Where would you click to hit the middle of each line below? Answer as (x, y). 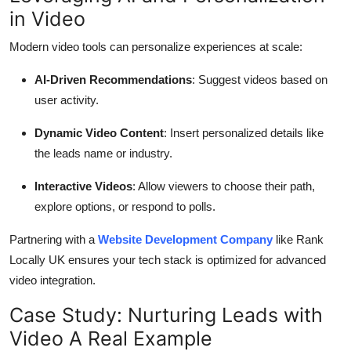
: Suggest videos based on (260, 80)
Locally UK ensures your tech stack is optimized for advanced (168, 260)
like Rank (298, 240)
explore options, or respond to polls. (125, 207)
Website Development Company (185, 240)
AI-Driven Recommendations (113, 80)
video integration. (52, 280)
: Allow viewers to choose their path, (224, 186)
